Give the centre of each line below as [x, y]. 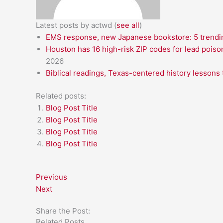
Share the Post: [63, 211]
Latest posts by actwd [75, 25]
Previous [52, 177]
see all [128, 25]
